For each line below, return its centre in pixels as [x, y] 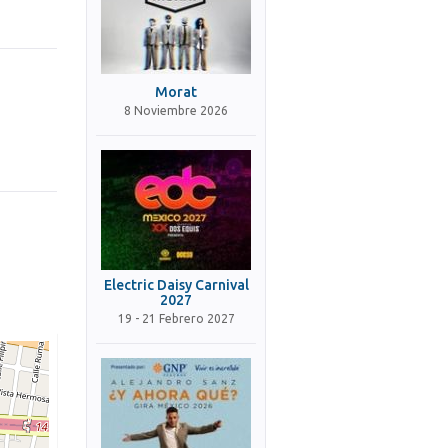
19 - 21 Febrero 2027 [176, 318]
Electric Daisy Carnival [176, 285]
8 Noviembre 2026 [176, 110]
